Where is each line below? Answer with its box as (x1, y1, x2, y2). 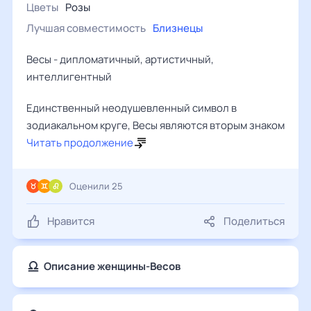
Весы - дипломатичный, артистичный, (26, 52, 214, 67)
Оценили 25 (69, 180, 123, 192)
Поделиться (224, 214, 285, 228)
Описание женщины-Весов (44, 259, 180, 274)
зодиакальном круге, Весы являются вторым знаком (26, 118, 285, 133)
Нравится (47, 214, 94, 228)
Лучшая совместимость (26, 21, 146, 35)
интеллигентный (26, 69, 112, 84)
